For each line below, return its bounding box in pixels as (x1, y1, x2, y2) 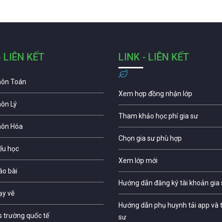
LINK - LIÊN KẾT (118, 51, 189, 63)
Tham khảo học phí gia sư (118, 111, 198, 120)
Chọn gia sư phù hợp (118, 134, 182, 142)
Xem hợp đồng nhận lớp (118, 89, 192, 98)
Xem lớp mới (118, 156, 158, 165)
